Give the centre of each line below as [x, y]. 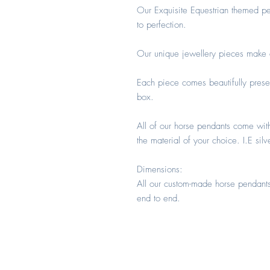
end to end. [159, 198]
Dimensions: [160, 169]
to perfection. [162, 25]
